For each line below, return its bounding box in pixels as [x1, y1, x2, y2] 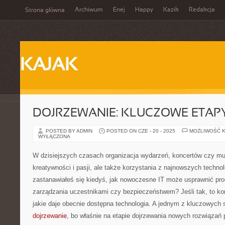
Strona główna [25, 8, 65, 14]
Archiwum [75, 7, 103, 13]
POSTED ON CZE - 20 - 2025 [106, 128, 175, 134]
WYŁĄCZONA [38, 134, 70, 139]
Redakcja [189, 7, 215, 13]
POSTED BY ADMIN [46, 128, 94, 134]
